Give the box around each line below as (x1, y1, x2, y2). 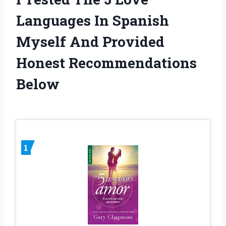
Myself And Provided (16, 32, 164, 51)
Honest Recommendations (16, 53, 197, 73)
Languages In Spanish (16, 11, 169, 30)
